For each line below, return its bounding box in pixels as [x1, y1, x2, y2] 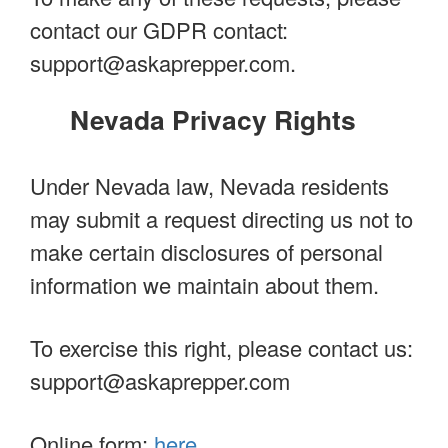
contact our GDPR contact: [30, 14, 288, 46]
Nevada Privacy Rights [69, 100, 356, 139]
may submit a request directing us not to [30, 203, 413, 235]
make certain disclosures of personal [30, 236, 383, 268]
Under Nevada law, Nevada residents [30, 170, 389, 202]
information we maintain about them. [30, 269, 379, 301]
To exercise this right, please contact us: [30, 332, 413, 364]
